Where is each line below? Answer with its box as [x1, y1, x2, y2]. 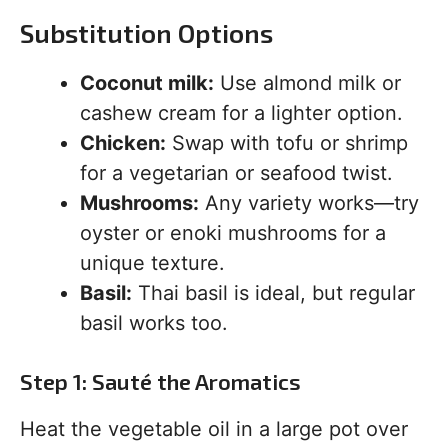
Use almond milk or [214, 71, 401, 96]
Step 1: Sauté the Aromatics [20, 368, 301, 395]
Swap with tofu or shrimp [166, 131, 408, 156]
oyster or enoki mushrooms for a [80, 221, 386, 246]
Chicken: [80, 131, 166, 156]
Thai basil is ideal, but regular [132, 281, 415, 306]
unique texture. [80, 251, 225, 276]
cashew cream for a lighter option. [80, 101, 403, 126]
